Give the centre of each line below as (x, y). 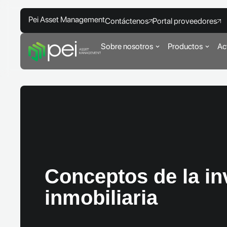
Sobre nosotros (127, 47)
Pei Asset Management (67, 20)
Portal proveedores (185, 21)
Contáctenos (127, 21)
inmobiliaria (101, 198)
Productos (185, 47)
